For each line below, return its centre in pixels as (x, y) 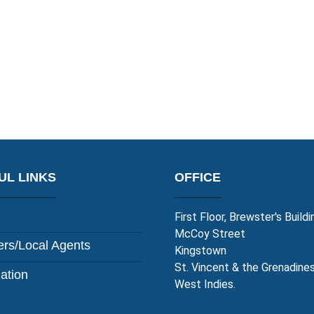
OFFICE (198, 177)
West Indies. (205, 284)
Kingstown (200, 250)
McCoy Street (210, 233)
